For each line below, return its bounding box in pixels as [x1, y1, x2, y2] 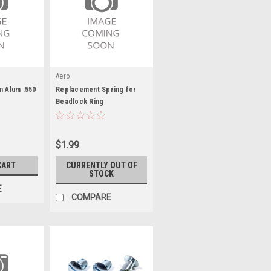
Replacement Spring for [56, 85, 137, 94]
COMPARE [71, 192, 111, 202]
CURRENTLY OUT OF [65, 160, 137, 170]
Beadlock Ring [56, 97, 104, 106]
